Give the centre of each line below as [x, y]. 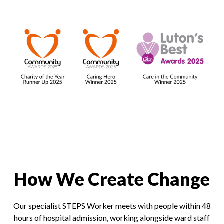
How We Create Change [112, 179]
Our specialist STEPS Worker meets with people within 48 [112, 205]
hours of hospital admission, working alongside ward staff [112, 217]
